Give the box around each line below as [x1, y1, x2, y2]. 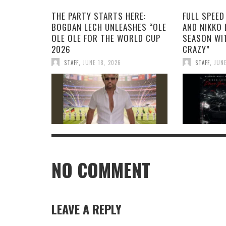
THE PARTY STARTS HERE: [51, 9, 146, 22]
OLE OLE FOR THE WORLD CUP [51, 31, 160, 44]
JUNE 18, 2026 [83, 58, 121, 67]
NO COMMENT [51, 156, 150, 184]
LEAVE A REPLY [51, 199, 122, 218]
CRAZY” [182, 42, 210, 55]
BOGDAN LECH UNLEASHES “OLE [51, 20, 166, 33]
